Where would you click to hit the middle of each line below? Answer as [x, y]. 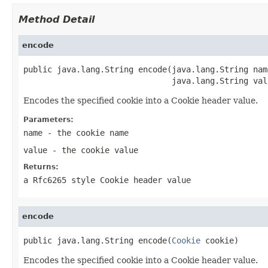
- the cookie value [93, 150]
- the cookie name [86, 133]
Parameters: [48, 119]
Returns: [41, 167]
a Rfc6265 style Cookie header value [107, 180]
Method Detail [57, 19]
